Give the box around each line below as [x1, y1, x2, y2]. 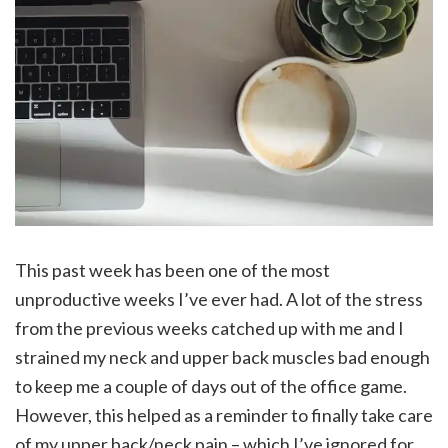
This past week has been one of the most [15, 259, 330, 282]
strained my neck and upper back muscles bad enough [15, 346, 430, 369]
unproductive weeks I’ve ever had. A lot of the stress [15, 288, 423, 311]
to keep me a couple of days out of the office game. [15, 375, 407, 398]
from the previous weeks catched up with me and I [15, 317, 404, 340]
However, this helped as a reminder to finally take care [15, 404, 433, 427]
